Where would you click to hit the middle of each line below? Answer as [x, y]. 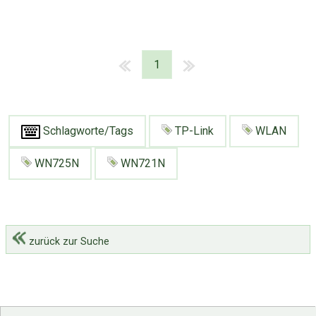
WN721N [141, 163]
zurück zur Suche [68, 242]
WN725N [55, 163]
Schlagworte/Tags [87, 130]
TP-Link [193, 130]
